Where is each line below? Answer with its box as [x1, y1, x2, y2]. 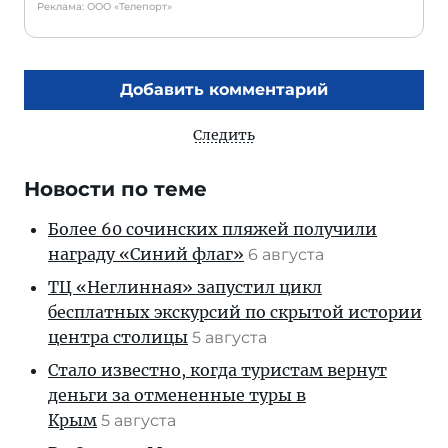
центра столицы [48, 326, 188, 347]
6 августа [248, 244, 328, 264]
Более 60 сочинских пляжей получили [48, 218, 377, 239]
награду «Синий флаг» [48, 243, 244, 264]
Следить [193, 125, 255, 144]
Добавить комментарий [120, 79, 328, 99]
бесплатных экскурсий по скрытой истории [48, 301, 422, 322]
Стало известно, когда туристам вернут [48, 359, 387, 380]
